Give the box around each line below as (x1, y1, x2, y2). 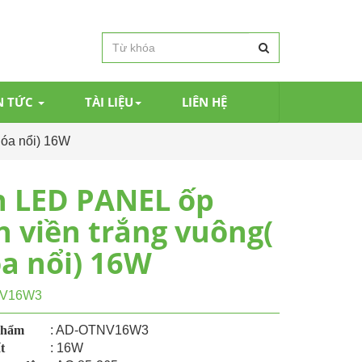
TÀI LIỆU (85, 94, 133, 111)
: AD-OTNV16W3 (50, 323, 149, 338)
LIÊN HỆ (182, 94, 227, 111)
